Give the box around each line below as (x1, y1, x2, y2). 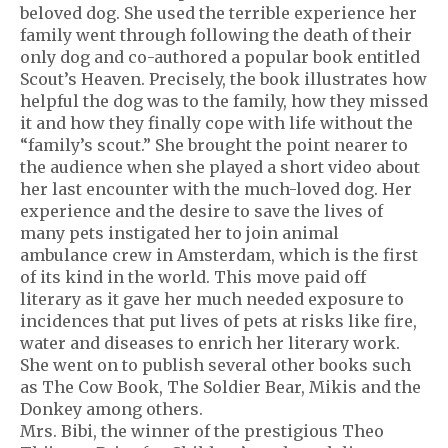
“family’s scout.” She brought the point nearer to (20, 135, 408, 155)
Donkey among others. (20, 399, 203, 419)
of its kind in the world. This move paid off (20, 267, 366, 287)
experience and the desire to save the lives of (20, 201, 383, 221)
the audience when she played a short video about (20, 157, 420, 177)
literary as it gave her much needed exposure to (20, 289, 404, 309)
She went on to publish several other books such (20, 355, 411, 375)
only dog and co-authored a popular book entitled (20, 47, 420, 67)
